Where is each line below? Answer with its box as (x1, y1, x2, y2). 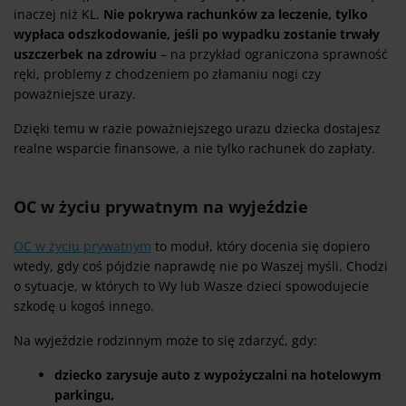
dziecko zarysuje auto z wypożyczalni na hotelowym (54, 366, 382, 384)
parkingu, (54, 386, 114, 404)
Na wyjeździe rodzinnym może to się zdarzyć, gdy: (14, 332, 317, 350)
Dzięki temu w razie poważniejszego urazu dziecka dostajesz (14, 120, 381, 138)
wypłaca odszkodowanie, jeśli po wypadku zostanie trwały (14, 25, 380, 43)
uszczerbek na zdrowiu (14, 45, 157, 63)
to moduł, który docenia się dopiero (151, 237, 370, 256)
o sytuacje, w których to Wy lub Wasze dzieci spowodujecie (14, 277, 369, 295)
